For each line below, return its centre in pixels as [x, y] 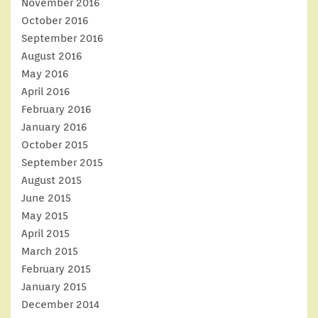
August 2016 [52, 56]
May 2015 [45, 215]
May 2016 [45, 73]
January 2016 [54, 127]
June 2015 [46, 198]
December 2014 [60, 304]
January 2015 [54, 286]
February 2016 [56, 109]
